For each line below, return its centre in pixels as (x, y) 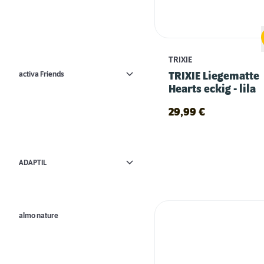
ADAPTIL (33, 162)
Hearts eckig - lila (212, 89)
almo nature (39, 216)
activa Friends (42, 74)
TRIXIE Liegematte (214, 76)
